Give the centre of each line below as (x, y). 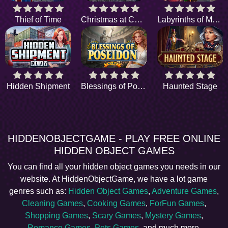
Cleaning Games (52, 204)
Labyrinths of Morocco (216, 19)
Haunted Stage (190, 87)
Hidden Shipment (38, 87)
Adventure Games (184, 191)
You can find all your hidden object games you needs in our (114, 167)
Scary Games (117, 216)
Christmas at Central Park (139, 19)
